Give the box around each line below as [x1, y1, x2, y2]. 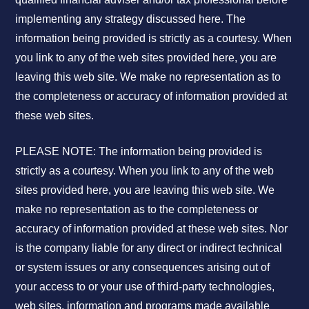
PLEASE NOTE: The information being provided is [15, 145, 263, 157]
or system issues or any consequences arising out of [15, 261, 270, 273]
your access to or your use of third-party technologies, [15, 280, 275, 292]
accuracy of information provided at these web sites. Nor [15, 222, 288, 235]
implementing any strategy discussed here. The [15, 12, 246, 25]
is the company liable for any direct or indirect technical [15, 241, 283, 254]
